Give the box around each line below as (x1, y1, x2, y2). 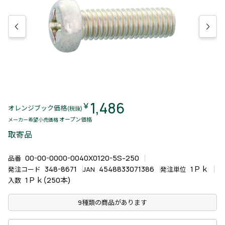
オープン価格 (59, 116, 92, 123)
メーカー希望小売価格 (8, 116, 59, 123)
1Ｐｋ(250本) (25, 175, 71, 185)
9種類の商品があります (78, 198, 147, 207)
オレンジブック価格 (8, 103, 67, 113)
